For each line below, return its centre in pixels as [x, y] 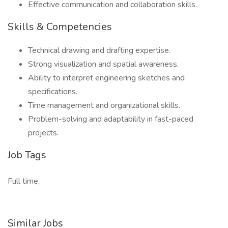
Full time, [24, 181]
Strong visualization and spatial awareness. [103, 64]
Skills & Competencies [60, 27]
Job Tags [27, 155]
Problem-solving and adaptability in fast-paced [111, 119]
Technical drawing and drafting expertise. [99, 50]
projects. [43, 133]
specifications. [53, 92]
